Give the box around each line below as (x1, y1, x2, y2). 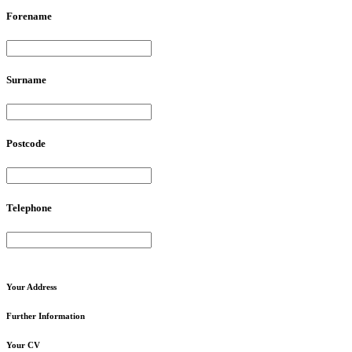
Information (36, 310, 85, 321)
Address (25, 281, 57, 291)
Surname (6, 73, 46, 86)
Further (6, 310, 36, 321)
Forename (6, 9, 52, 22)
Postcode (6, 137, 46, 150)
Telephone (6, 201, 52, 214)
